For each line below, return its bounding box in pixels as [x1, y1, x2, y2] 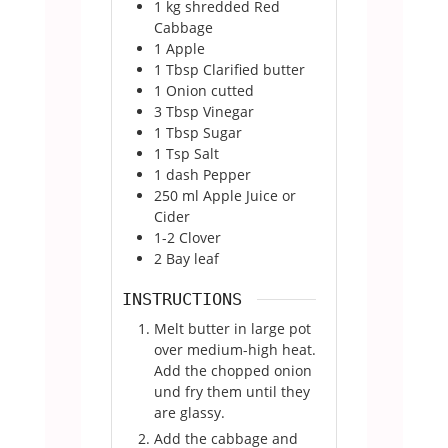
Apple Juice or [202, 185, 296, 205]
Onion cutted [165, 80, 254, 100]
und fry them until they [153, 382, 310, 402]
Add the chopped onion [153, 361, 312, 381]
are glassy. [153, 403, 225, 423]
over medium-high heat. [153, 340, 316, 360]
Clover [178, 227, 221, 247]
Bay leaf [165, 248, 219, 268]
